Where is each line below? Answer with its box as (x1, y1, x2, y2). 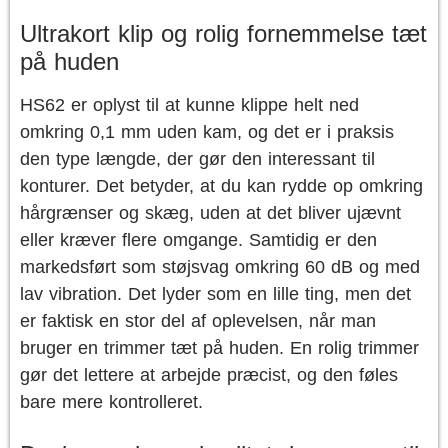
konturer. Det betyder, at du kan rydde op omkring (20, 176, 423, 196)
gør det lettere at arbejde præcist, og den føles (20, 365, 398, 385)
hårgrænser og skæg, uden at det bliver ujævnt (20, 203, 401, 223)
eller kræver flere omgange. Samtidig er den (20, 230, 377, 250)
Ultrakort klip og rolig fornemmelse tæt (20, 20, 427, 47)
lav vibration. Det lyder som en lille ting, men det (20, 284, 411, 304)
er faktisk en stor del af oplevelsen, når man (20, 311, 376, 331)
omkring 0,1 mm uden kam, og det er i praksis (20, 122, 394, 142)
